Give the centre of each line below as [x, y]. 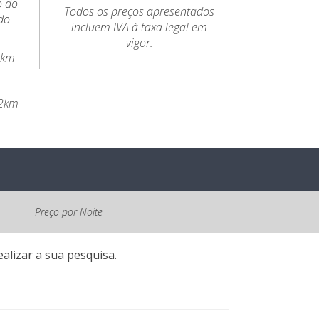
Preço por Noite [68, 212]
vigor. [139, 43]
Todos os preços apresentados [140, 11]
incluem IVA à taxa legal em [140, 27]
